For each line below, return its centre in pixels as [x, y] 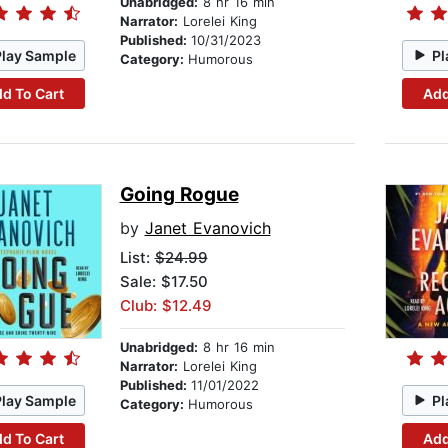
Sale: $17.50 [163, 282]
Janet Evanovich [207, 228]
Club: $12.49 [165, 306]
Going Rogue [179, 195]
